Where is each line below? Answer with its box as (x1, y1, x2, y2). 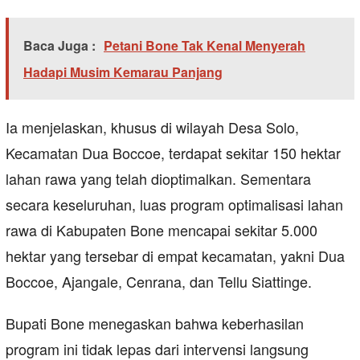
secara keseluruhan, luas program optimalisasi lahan (6, 194, 343, 215)
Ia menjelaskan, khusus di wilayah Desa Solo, (6, 117, 299, 138)
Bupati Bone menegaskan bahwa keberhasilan (6, 313, 304, 334)
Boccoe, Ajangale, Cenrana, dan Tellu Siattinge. (6, 271, 312, 292)
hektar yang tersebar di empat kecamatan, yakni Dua (6, 245, 345, 267)
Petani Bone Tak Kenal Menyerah (104, 36, 305, 55)
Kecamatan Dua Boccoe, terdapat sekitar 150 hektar (6, 142, 341, 164)
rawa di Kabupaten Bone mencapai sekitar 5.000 (6, 219, 317, 241)
